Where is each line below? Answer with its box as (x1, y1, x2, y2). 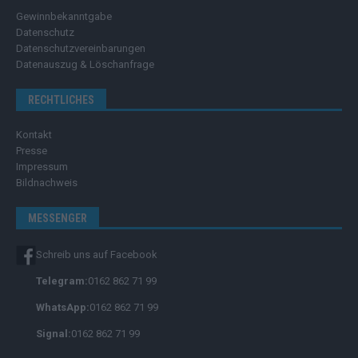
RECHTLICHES (28, 93, 94, 106)
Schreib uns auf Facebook (36, 249, 157, 261)
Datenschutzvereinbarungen (16, 42, 145, 54)
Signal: (36, 328, 71, 340)
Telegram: (36, 275, 88, 288)
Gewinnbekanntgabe (16, 10, 112, 22)
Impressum (16, 160, 68, 173)
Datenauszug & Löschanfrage (16, 58, 154, 70)
